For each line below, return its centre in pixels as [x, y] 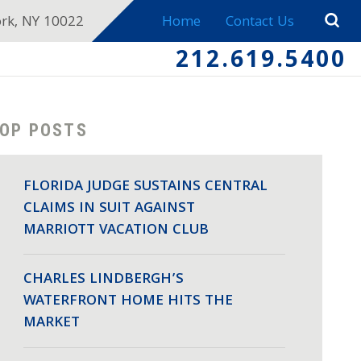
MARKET [52, 324]
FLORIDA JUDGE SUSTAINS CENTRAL [146, 187]
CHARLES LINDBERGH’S [104, 280]
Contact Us [259, 23]
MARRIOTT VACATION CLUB [116, 230]
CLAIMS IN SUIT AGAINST [110, 209]
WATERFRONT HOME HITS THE [129, 302]
